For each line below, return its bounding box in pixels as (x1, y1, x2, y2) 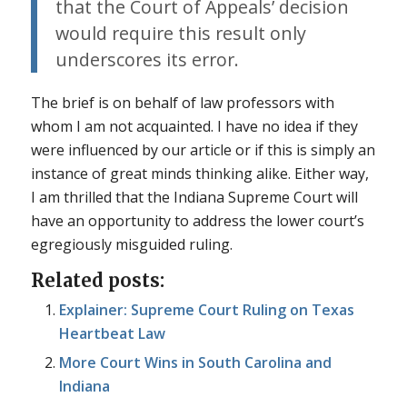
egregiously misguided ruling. (30, 234, 233, 255)
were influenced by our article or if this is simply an (30, 140, 375, 161)
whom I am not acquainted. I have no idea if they (30, 116, 358, 137)
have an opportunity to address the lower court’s (30, 211, 364, 232)
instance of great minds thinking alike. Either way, (30, 164, 369, 184)
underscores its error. (55, 47, 239, 73)
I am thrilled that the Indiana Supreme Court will (30, 187, 358, 208)
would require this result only (55, 21, 306, 46)
